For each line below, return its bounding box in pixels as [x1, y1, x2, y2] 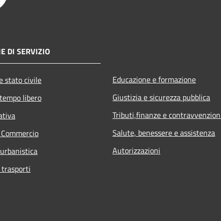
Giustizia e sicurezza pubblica [112, 91, 210, 103]
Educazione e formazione [112, 73, 196, 85]
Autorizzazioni [112, 144, 160, 156]
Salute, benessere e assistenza [112, 126, 215, 139]
